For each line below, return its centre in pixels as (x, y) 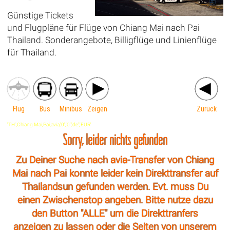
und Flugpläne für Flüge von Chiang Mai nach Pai (103, 28)
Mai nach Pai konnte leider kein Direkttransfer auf (115, 174)
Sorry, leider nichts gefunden (115, 140)
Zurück (207, 109)
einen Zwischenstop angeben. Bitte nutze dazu (115, 200)
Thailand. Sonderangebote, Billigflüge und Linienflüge (112, 40)
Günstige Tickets (40, 16)
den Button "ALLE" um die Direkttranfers (115, 214)
